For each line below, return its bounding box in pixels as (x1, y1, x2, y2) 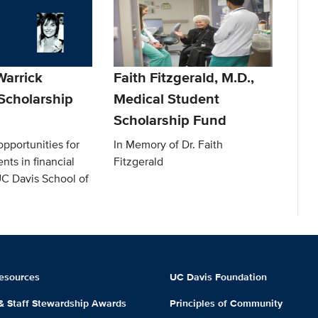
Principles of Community (169, 296, 283, 310)
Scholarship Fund (114, 109, 227, 131)
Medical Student (114, 88, 220, 110)
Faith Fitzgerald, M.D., (114, 67, 255, 89)
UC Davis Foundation (169, 270, 267, 285)
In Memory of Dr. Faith (114, 136, 224, 153)
